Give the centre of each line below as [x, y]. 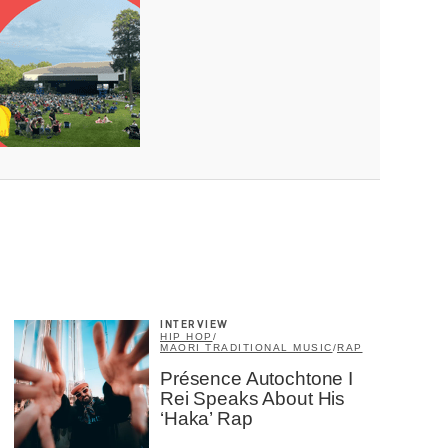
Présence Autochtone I [256, 378]
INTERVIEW [194, 325]
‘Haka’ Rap [206, 418]
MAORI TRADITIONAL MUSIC [246, 347]
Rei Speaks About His [253, 398]
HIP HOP [186, 336]
